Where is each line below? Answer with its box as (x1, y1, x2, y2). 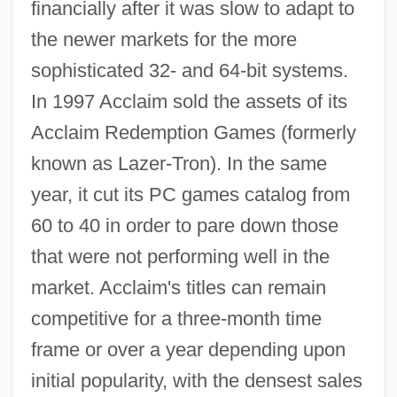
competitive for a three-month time (30, 307, 322, 331)
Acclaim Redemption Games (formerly (30, 121, 356, 144)
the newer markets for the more (30, 28, 297, 51)
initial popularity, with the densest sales (30, 370, 362, 393)
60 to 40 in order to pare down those (30, 214, 339, 237)
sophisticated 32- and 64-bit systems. (30, 59, 348, 82)
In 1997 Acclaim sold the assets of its (30, 90, 347, 113)
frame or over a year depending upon (30, 339, 346, 362)
